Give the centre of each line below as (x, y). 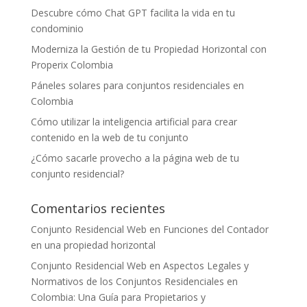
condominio (57, 29)
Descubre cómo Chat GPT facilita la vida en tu (133, 13)
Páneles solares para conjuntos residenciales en (137, 86)
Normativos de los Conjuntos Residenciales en (134, 282)
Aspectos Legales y (206, 266)
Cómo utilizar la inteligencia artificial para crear (134, 122)
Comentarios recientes (98, 209)
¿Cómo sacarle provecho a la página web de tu (135, 158)
